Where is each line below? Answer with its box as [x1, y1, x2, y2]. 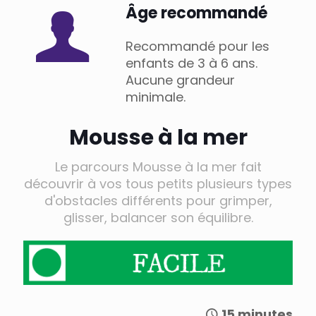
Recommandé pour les [126, 37, 269, 55]
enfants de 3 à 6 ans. [126, 54, 257, 72]
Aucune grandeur [126, 71, 235, 89]
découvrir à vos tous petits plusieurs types [24, 174, 292, 193]
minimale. [126, 87, 186, 106]
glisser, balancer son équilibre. [63, 208, 253, 226]
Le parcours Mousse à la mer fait [54, 157, 262, 176]
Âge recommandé [126, 1, 267, 24]
